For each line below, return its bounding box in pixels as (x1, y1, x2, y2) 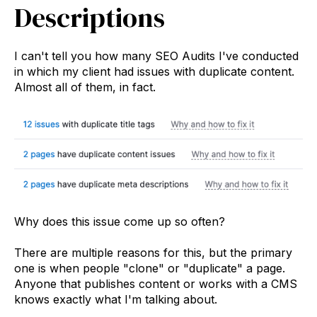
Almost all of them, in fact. (14, 79, 156, 94)
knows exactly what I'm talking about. (14, 292, 217, 307)
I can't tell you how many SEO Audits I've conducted (14, 48, 299, 63)
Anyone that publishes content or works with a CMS (14, 277, 297, 292)
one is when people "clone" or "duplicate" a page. (14, 261, 285, 276)
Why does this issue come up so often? (14, 214, 225, 229)
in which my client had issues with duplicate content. (14, 64, 294, 79)
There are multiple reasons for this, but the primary (14, 246, 292, 260)
